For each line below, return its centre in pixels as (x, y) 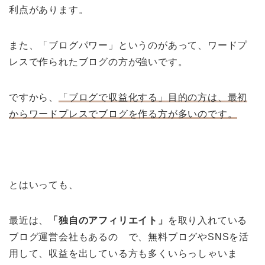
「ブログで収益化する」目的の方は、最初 (153, 97)
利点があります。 (49, 9)
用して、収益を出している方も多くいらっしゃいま (123, 253)
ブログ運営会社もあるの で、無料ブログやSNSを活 (129, 237)
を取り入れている (208, 220)
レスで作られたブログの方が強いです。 (98, 62)
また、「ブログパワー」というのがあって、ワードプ (128, 45)
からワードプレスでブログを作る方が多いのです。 (123, 114)
